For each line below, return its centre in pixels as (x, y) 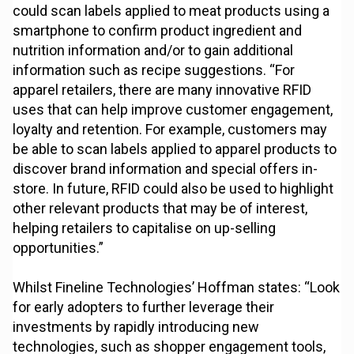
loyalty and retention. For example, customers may (170, 130)
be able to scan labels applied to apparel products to (175, 149)
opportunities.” (58, 248)
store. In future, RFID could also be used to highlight (173, 189)
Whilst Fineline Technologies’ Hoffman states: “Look (177, 288)
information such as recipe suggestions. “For (154, 70)
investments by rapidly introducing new (136, 327)
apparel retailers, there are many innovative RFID (162, 90)
